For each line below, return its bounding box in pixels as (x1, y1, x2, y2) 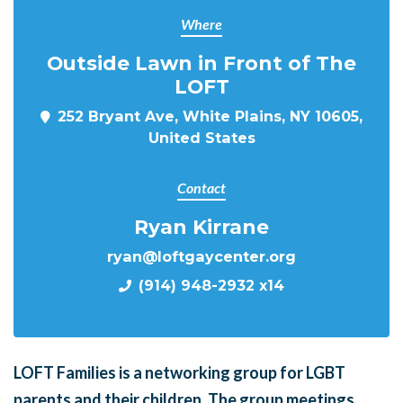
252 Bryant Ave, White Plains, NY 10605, (58, 107, 363, 125)
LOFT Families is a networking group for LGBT (13, 363, 345, 382)
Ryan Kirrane (134, 215, 269, 238)
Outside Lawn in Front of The (47, 51, 356, 75)
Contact (177, 179, 226, 196)
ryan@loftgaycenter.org (107, 247, 296, 265)
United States (148, 129, 255, 147)
